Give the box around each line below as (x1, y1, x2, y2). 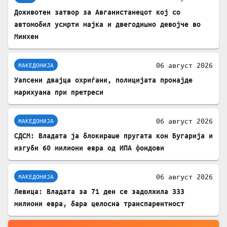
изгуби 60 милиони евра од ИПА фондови (14, 143, 164, 153)
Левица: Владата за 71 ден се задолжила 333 (14, 187, 184, 196)
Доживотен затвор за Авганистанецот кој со (14, 8, 180, 17)
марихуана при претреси (14, 88, 103, 97)
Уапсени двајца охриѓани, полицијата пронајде (14, 75, 193, 85)
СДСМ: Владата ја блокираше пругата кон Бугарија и (14, 131, 213, 140)
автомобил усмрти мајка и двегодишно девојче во (14, 20, 201, 29)
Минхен (14, 32, 39, 41)
